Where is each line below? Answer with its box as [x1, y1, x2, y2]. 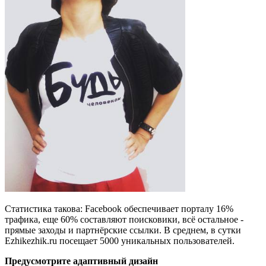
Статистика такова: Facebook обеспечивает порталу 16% [5, 204, 233, 214]
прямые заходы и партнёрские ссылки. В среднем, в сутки [5, 225, 241, 235]
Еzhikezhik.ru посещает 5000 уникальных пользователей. [5, 236, 261, 246]
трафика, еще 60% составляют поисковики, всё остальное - [5, 214, 243, 224]
